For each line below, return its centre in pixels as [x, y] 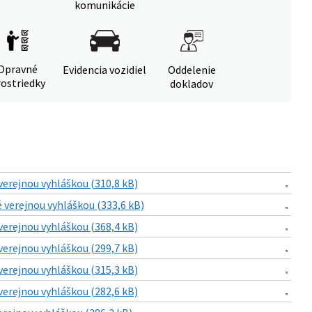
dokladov [192, 84]
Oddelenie [192, 70]
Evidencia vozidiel [104, 70]
